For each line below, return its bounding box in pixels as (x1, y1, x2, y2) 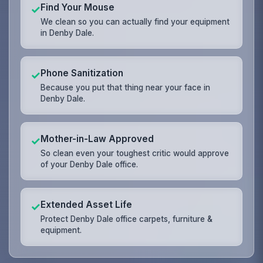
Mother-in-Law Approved (41, 133, 154, 144)
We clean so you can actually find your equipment (41, 16, 230, 26)
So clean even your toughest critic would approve (41, 148, 230, 158)
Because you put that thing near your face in (41, 82, 211, 92)
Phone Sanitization (41, 67, 124, 79)
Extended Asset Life (41, 198, 133, 210)
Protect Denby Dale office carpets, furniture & (41, 214, 213, 224)
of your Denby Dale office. (41, 159, 139, 169)
